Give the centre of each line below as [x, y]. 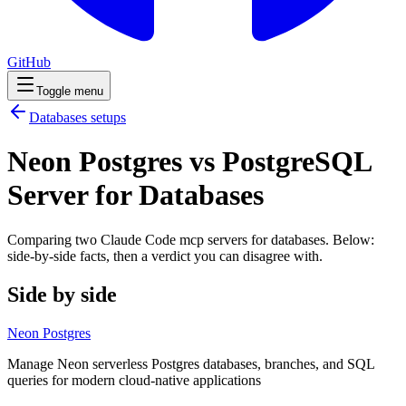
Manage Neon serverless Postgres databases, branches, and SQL [191, 363]
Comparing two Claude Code [93, 239]
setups [106, 117]
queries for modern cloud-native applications [134, 380]
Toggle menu [70, 91]
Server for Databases [135, 195]
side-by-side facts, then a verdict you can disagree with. [165, 256]
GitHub [29, 62]
